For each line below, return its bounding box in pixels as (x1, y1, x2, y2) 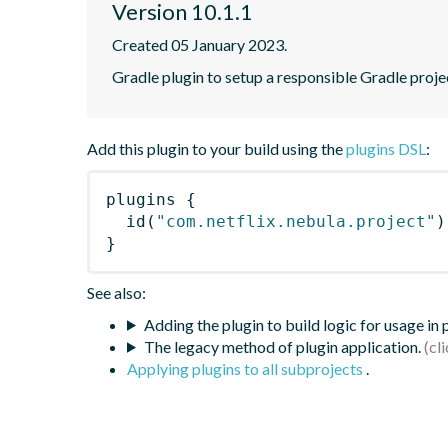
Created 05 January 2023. (112, 34, 287, 54)
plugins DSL (346, 138, 426, 158)
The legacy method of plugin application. (143, 336, 421, 356)
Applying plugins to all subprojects (127, 358, 366, 378)
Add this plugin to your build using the (87, 138, 346, 158)
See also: (87, 282, 146, 302)
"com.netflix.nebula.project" (156, 211, 436, 231)
